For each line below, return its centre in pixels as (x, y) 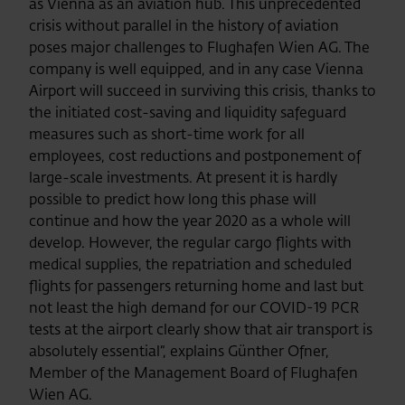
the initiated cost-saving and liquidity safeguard (188, 112)
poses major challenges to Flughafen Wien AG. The (199, 47)
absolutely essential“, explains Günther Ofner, (179, 351)
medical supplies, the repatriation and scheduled (190, 264)
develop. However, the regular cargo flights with (190, 242)
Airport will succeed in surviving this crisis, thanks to (202, 90)
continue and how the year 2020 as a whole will (190, 221)
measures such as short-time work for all (167, 134)
